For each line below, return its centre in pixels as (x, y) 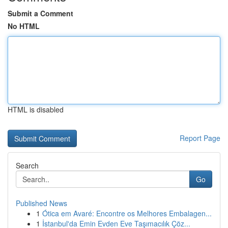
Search (27, 165)
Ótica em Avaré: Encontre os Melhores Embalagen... (127, 213)
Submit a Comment (40, 13)
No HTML (24, 26)
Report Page (200, 138)
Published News (41, 203)
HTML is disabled (36, 109)
